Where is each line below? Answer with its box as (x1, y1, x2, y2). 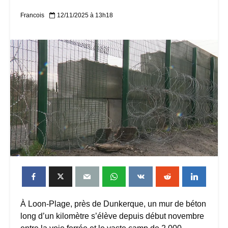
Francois (20, 12, 44, 19)
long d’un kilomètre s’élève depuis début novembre (20, 212, 204, 220)
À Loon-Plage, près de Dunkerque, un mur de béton (20, 199, 206, 208)
